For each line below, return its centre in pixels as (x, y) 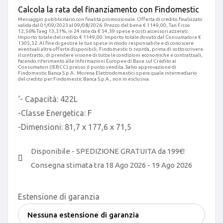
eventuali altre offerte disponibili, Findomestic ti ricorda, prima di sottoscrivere (111, 49)
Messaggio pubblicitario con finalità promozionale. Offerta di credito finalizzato (110, 19)
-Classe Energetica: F (55, 113)
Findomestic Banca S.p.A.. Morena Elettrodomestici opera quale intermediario (108, 73)
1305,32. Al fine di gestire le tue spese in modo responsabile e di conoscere (106, 43)
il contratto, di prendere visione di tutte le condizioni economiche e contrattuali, (110, 55)
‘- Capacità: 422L (48, 99)
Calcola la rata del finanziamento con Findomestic (109, 9)
